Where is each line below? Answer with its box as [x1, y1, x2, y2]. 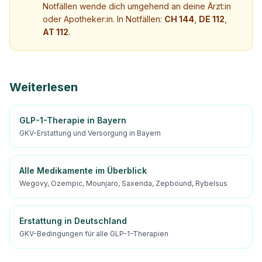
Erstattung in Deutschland [19, 216, 127, 226]
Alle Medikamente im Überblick [19, 166, 147, 175]
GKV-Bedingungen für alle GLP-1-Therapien [19, 229, 168, 238]
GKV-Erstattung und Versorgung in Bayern [19, 129, 161, 137]
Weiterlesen [9, 80, 78, 94]
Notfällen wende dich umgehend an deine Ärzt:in [43, 1, 231, 11]
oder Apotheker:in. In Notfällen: [43, 14, 164, 24]
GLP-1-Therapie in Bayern [19, 115, 126, 125]
